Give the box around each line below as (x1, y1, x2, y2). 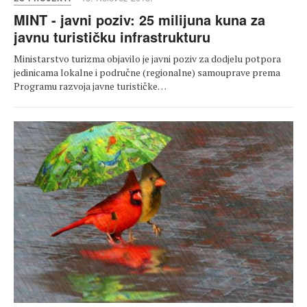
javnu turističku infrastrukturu (14, 27, 210, 47)
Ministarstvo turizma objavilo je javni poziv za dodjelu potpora (14, 52, 281, 66)
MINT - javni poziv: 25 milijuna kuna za (14, 10, 265, 30)
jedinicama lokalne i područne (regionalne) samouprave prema (14, 66, 280, 79)
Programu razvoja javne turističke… (14, 79, 167, 93)
